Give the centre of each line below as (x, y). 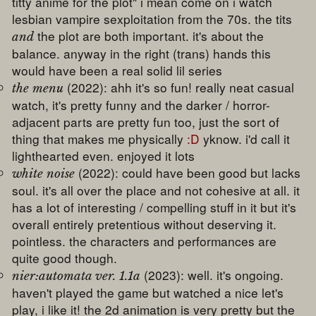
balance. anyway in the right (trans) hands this (142, 54)
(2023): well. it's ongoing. (212, 275)
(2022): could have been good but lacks (188, 173)
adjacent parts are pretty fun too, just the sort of (146, 122)
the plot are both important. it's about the (149, 36)
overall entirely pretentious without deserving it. (145, 224)
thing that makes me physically (100, 139)
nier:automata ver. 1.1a (77, 276)
